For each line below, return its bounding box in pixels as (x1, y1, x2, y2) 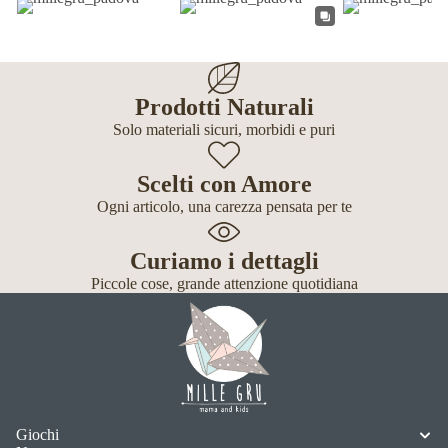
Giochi (16, 425, 59, 443)
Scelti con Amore (136, 171, 312, 197)
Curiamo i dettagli (129, 248, 319, 274)
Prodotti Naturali (134, 94, 314, 120)
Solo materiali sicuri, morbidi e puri (113, 121, 335, 138)
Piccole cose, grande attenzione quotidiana (90, 275, 358, 292)
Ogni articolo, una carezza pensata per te (96, 198, 352, 215)
